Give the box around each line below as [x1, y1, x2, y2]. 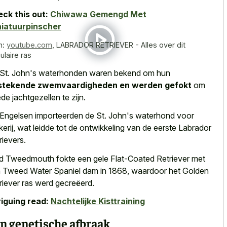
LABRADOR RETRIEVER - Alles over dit [56, 41, 185, 50]
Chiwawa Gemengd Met [50, 9, 146, 20]
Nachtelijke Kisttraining [51, 196, 145, 207]
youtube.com [7, 41, 52, 50]
